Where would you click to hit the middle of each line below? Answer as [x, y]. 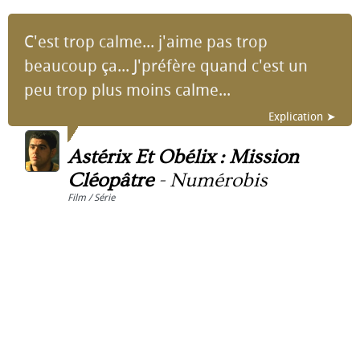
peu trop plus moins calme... [127, 90]
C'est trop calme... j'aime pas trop [146, 42]
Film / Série [91, 198]
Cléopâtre [110, 180]
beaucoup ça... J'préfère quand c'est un [166, 66]
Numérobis [219, 180]
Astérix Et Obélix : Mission [183, 157]
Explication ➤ [302, 117]
